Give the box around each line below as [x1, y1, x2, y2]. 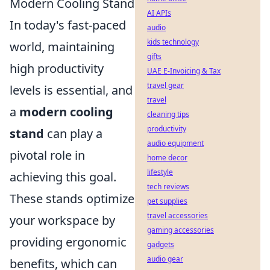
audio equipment [147, 138, 204, 148]
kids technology [147, 37, 199, 47]
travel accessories [147, 210, 208, 221]
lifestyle [147, 167, 173, 177]
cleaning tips [147, 109, 189, 119]
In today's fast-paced [10, 17, 126, 33]
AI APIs [147, 8, 171, 18]
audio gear [147, 254, 183, 264]
